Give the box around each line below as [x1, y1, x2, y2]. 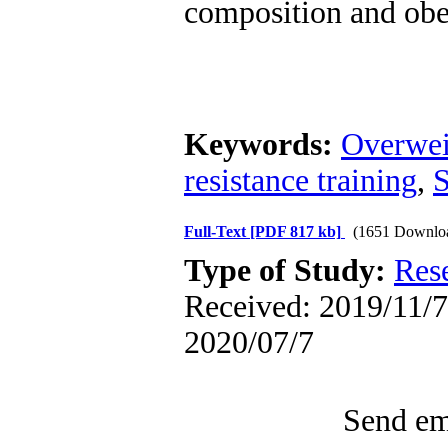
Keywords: [184, 127, 341, 162]
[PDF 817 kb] [250, 223, 341, 240]
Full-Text [184, 223, 250, 240]
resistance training [184, 163, 417, 198]
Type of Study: [184, 253, 394, 288]
